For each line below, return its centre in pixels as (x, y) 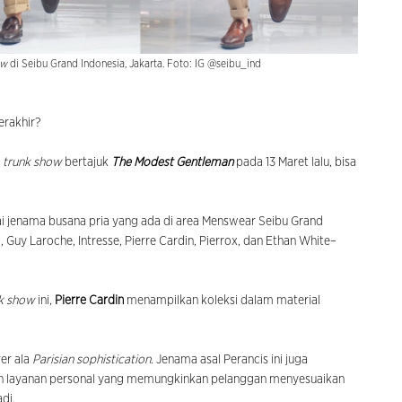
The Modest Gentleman (172, 163)
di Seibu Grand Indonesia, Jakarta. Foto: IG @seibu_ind (134, 64)
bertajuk (88, 163)
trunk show (34, 163)
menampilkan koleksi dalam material (222, 301)
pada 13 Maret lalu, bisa (295, 163)
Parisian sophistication (92, 360)
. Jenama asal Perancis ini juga (229, 360)
